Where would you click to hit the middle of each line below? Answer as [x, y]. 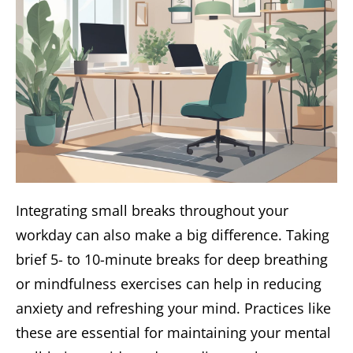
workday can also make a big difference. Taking [173, 235]
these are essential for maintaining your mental [173, 333]
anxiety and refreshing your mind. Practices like [173, 308]
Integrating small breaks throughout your [152, 211]
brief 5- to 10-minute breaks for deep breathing [172, 260]
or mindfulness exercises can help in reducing [169, 284]
